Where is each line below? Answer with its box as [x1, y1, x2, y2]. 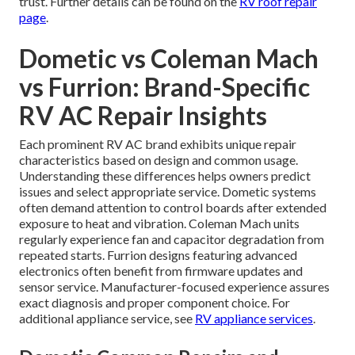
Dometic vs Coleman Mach [19, 42, 319, 74]
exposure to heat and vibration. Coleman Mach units [19, 215, 300, 231]
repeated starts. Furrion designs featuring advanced [19, 246, 297, 262]
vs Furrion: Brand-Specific [19, 71, 310, 102]
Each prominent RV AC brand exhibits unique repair [19, 136, 296, 151]
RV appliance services [195, 310, 313, 326]
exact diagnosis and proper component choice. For [19, 294, 290, 310]
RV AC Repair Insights [19, 99, 267, 131]
